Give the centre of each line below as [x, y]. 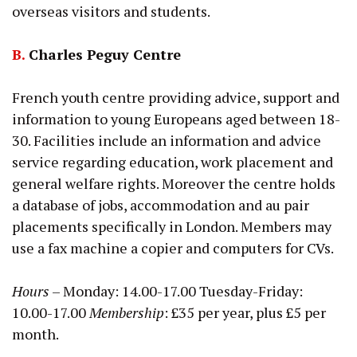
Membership [127, 312]
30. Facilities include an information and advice [167, 140]
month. [35, 333]
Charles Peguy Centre [103, 54]
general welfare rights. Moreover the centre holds [174, 183]
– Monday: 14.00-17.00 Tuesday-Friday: [176, 290]
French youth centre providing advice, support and [176, 97]
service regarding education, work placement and [173, 161]
